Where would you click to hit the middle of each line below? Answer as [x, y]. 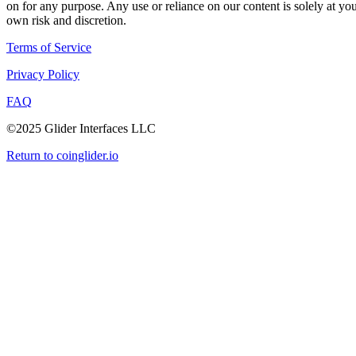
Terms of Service [49, 47]
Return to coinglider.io [62, 155]
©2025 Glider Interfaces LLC [81, 128]
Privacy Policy [43, 74]
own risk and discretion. [66, 20]
